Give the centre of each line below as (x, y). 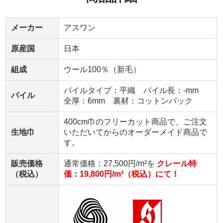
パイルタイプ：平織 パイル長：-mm (135, 90)
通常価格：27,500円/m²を (110, 163)
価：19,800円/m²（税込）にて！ (121, 174)
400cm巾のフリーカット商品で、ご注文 (135, 121)
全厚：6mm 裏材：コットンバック (128, 101)
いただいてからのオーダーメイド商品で (135, 132)
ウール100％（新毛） (103, 69)
